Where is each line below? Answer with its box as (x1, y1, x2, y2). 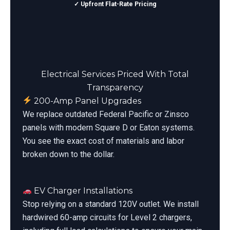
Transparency (87, 82, 143, 92)
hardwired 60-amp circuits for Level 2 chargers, (23, 213, 192, 223)
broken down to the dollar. (23, 149, 114, 159)
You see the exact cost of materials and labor (23, 136, 184, 146)
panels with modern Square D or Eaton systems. (23, 122, 195, 132)
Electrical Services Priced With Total (41, 69, 189, 79)
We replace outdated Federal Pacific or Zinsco (23, 109, 189, 119)
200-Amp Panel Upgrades (32, 95, 142, 106)
